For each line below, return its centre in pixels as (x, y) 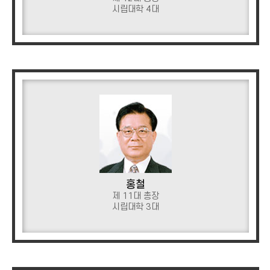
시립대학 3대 (136, 207)
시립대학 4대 (136, 9)
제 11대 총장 (136, 196)
